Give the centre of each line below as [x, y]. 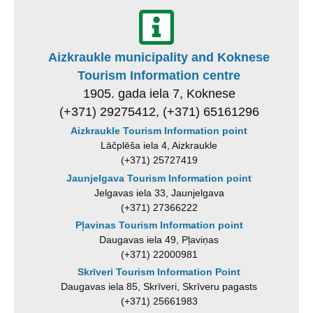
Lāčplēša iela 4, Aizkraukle [159, 146]
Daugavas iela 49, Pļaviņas [159, 239]
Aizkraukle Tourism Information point [159, 131]
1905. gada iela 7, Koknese [159, 93]
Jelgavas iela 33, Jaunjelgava [159, 192]
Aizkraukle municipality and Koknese [159, 57]
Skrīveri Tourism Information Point [159, 272]
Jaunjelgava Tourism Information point [159, 178]
